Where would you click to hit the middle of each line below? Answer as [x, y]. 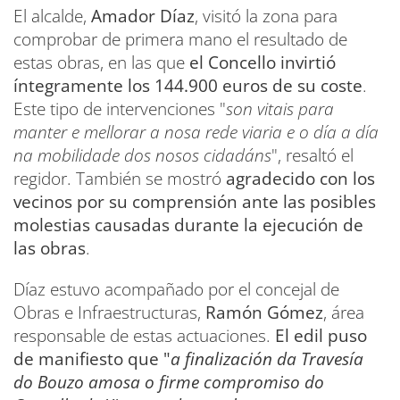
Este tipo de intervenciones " [120, 108]
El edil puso [321, 335]
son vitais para [280, 108]
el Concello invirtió [260, 62]
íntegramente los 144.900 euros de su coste [188, 85]
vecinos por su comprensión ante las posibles [195, 201]
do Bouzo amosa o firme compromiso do [169, 382]
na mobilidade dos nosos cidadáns [142, 155]
